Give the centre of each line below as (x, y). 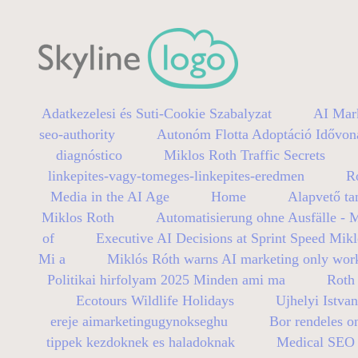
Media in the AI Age (110, 196)
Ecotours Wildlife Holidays (155, 300)
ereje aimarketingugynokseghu (139, 321)
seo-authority (77, 134)
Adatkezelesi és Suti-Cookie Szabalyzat (157, 113)
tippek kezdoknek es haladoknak (141, 342)
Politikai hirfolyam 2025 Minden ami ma (166, 279)
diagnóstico (89, 155)
